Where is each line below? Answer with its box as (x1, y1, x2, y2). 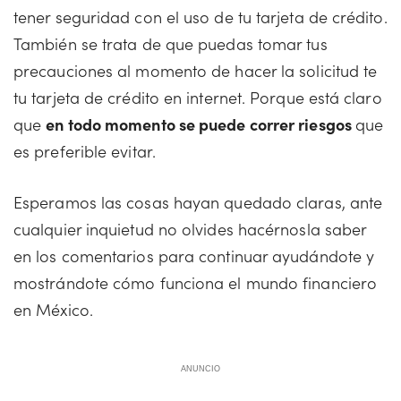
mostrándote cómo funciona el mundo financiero (13, 271, 378, 294)
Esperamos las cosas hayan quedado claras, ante (13, 191, 383, 213)
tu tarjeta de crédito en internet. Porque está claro (13, 86, 382, 108)
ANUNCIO (180, 364, 221, 373)
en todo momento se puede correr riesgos (46, 113, 355, 135)
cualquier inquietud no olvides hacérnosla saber (13, 218, 367, 240)
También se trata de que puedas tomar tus (13, 32, 328, 55)
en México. (13, 298, 93, 320)
